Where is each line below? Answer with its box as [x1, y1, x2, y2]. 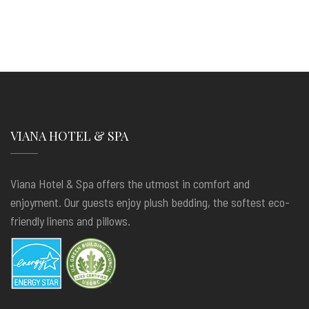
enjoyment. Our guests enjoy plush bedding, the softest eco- [10, 195, 290, 210]
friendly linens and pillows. [10, 213, 136, 228]
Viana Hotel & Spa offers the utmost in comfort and [10, 176, 250, 191]
